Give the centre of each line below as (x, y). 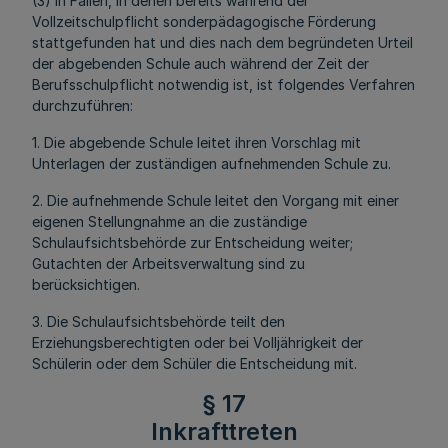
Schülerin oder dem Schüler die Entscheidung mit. (194, 363)
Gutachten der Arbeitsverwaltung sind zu (168, 263)
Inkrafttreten (224, 431)
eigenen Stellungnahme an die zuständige (169, 221)
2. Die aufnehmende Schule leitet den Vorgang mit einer (215, 200)
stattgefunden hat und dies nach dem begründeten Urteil (222, 42)
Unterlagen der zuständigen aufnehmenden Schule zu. (211, 163)
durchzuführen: (82, 105)
